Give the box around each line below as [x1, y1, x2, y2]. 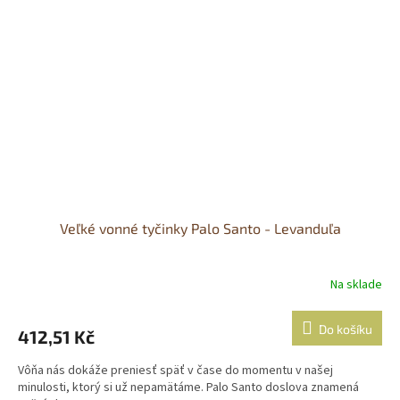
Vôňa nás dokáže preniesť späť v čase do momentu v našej [18, 362, 333, 380]
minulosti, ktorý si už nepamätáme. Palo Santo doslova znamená [18, 379, 359, 397]
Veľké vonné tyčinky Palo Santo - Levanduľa [59, 220, 341, 237]
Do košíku [319, 321, 372, 337]
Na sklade [330, 275, 382, 294]
